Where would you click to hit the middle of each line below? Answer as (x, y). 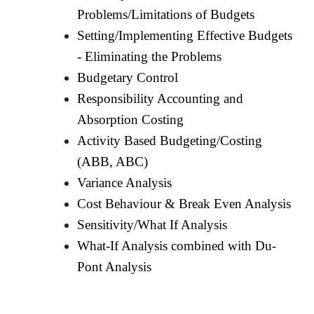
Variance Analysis (125, 182)
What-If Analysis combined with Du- (177, 245)
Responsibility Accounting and (161, 98)
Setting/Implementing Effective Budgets (185, 35)
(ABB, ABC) (113, 161)
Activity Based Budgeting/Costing (170, 140)
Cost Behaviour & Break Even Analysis (184, 203)
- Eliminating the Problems (150, 56)
